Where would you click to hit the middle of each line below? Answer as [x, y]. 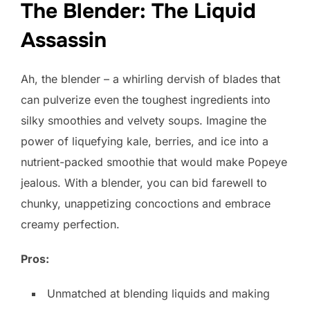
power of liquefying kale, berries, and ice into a [145, 141]
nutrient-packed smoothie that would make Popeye [154, 162]
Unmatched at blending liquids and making [158, 293]
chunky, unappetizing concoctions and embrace [146, 203]
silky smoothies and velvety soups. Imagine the [144, 120]
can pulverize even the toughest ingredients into [146, 99]
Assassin [64, 40]
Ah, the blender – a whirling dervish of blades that [151, 79]
